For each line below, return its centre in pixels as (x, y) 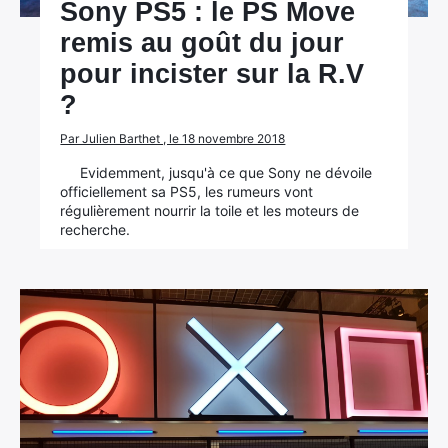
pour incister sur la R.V (212, 74)
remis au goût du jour (202, 43)
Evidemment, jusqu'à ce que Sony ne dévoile (226, 172)
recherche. (95, 229)
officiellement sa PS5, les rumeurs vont (187, 191)
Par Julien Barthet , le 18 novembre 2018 (173, 138)
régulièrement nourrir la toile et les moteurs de (210, 210)
